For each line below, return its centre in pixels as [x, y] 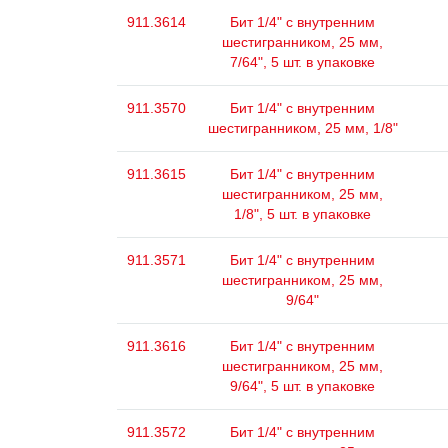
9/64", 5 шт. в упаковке [302, 386]
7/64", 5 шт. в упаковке [302, 62]
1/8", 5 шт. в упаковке [302, 214]
